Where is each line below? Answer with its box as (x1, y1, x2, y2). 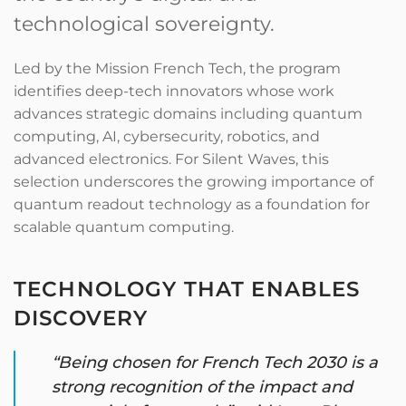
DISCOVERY (14, 305, 149, 331)
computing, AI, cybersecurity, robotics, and (14, 128, 320, 145)
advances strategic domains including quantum (14, 105, 362, 122)
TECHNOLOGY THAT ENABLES (14, 276, 361, 302)
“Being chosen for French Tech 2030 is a (52, 353, 378, 372)
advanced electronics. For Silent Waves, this (14, 150, 329, 168)
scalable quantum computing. (14, 218, 234, 236)
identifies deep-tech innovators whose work (14, 82, 334, 100)
